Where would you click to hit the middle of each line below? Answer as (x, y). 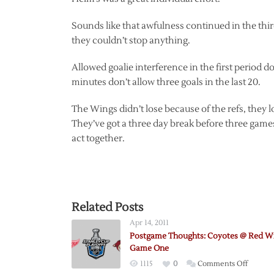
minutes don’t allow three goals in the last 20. (166, 82)
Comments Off (223, 264)
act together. (98, 138)
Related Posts (107, 207)
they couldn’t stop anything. (131, 40)
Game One (149, 248)
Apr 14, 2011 (149, 223)
